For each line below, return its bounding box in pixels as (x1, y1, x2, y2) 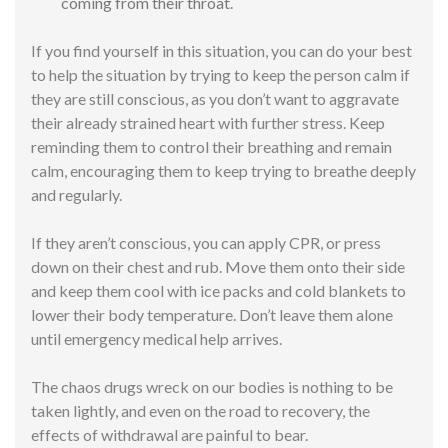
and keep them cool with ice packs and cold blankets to (31, 280, 406, 300)
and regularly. (31, 184, 125, 204)
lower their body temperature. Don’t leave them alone (31, 304, 393, 324)
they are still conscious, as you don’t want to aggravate (31, 88, 399, 108)
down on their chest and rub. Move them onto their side (31, 256, 405, 276)
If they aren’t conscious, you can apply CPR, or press (31, 232, 381, 252)
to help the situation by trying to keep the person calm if (31, 64, 410, 84)
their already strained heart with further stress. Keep (31, 112, 385, 132)
